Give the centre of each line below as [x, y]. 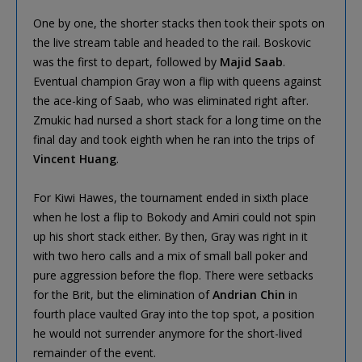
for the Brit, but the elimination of [123, 294]
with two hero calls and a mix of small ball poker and [170, 255]
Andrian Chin [249, 294]
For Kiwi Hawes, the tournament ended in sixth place [171, 197]
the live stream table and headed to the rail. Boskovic [172, 42]
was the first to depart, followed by [126, 61]
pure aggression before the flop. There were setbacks [173, 275]
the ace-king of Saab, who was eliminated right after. [171, 100]
